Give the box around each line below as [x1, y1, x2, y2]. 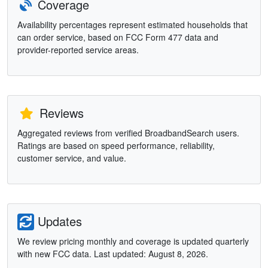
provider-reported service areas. [17, 44, 139, 56]
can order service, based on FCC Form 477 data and [17, 31, 218, 44]
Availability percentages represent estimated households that [17, 19, 248, 31]
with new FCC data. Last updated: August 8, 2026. [17, 248, 208, 260]
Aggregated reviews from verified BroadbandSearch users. [17, 127, 239, 139]
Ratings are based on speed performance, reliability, [17, 139, 215, 152]
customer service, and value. [17, 152, 126, 165]
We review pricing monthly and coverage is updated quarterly [17, 235, 249, 248]
